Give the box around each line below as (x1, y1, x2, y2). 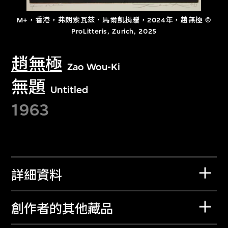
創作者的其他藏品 (11, 202, 113, 217)
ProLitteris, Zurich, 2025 (71, 27, 157, 36)
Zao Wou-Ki (67, 61, 121, 73)
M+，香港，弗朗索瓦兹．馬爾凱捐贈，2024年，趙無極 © (16, 16, 212, 25)
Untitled (50, 83, 88, 96)
